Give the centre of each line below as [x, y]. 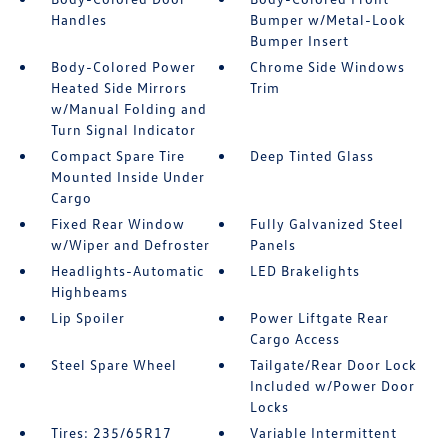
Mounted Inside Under [127, 177]
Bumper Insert [300, 41]
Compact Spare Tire [117, 156]
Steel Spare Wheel [113, 365]
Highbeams [89, 292]
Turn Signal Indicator [123, 130]
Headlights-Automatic [127, 271]
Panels [273, 245]
